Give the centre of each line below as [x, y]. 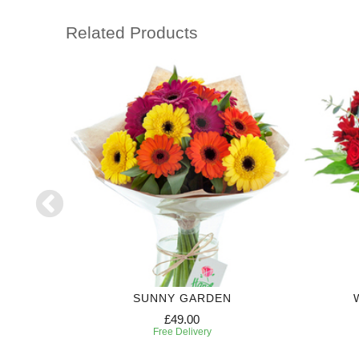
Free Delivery [182, 332]
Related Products [132, 33]
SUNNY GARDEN [182, 298]
